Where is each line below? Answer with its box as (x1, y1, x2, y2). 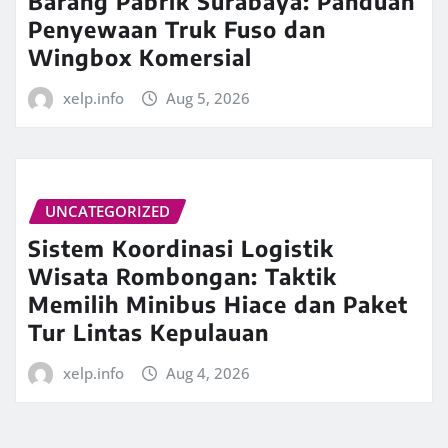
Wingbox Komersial (28, 43, 252, 72)
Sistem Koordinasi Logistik (28, 233, 334, 262)
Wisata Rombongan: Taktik (28, 261, 337, 290)
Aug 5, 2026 (166, 88, 251, 109)
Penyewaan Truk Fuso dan (28, 15, 326, 44)
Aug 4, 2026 (166, 362, 251, 383)
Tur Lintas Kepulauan (28, 317, 269, 346)
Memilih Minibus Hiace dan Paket (28, 289, 408, 318)
